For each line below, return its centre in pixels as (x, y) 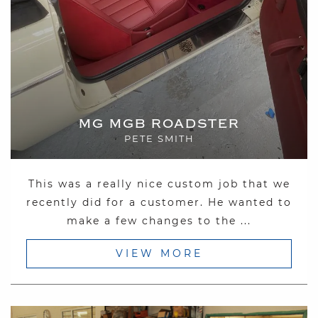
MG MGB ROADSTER (159, 124)
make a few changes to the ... (159, 220)
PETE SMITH (159, 138)
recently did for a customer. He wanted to (159, 202)
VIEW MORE (159, 253)
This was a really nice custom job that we (159, 183)
